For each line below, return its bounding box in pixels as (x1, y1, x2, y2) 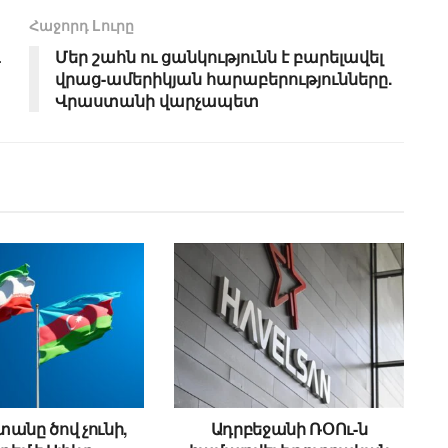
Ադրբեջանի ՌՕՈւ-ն (210, 416, 368, 440)
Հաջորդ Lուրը (29, 15, 134, 36)
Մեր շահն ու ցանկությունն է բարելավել (55, 45, 383, 69)
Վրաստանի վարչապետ (55, 89, 259, 113)
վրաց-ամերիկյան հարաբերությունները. (55, 67, 392, 91)
